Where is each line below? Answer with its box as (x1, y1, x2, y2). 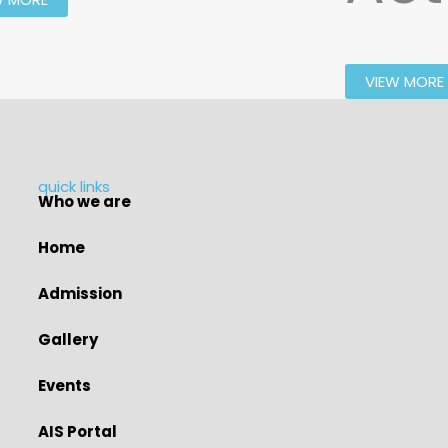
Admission (37, 283, 122, 304)
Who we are (37, 191, 131, 212)
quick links (37, 176, 110, 197)
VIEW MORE (365, 70, 445, 92)
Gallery (37, 329, 98, 350)
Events (37, 375, 91, 396)
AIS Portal (37, 421, 117, 442)
